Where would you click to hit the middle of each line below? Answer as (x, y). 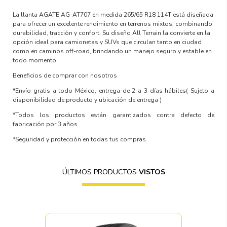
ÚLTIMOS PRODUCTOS (100, 172)
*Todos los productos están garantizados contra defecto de (113, 115)
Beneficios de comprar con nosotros (65, 75)
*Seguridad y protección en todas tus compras (80, 139)
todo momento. (35, 60)
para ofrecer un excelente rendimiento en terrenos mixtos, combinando (113, 24)
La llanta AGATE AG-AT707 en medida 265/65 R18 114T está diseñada (113, 14)
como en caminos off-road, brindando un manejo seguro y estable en (112, 51)
